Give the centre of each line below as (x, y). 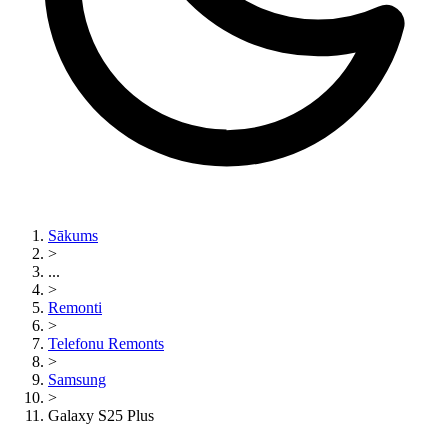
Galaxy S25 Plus (101, 415)
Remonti (75, 307)
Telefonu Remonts (106, 343)
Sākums (73, 235)
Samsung (77, 379)
